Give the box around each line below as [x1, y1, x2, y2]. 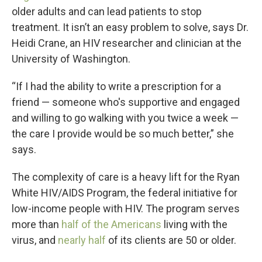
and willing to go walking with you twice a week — [12, 112, 239, 124]
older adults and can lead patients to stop [12, 5, 202, 18]
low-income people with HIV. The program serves [12, 202, 240, 215]
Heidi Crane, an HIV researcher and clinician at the [12, 37, 242, 49]
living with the [161, 218, 227, 230]
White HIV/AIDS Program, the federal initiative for [12, 187, 237, 199]
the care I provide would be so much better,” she [12, 127, 234, 140]
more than [12, 218, 61, 230]
